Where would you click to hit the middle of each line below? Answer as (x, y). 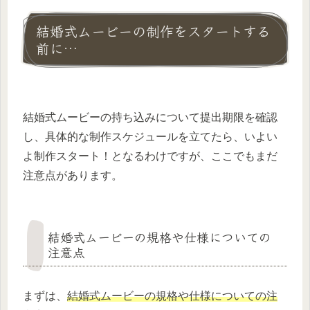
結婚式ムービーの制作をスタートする (153, 30)
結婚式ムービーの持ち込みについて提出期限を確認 (150, 117)
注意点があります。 (73, 175)
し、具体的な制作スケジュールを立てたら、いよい (150, 137)
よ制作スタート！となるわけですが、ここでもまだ (150, 156)
